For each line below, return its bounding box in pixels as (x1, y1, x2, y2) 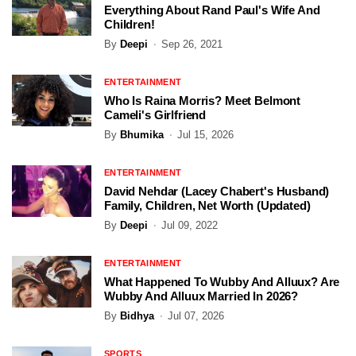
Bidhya (120, 310, 154, 323)
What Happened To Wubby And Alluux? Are (104, 275, 340, 289)
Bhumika (120, 129, 164, 141)
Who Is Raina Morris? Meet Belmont (104, 94, 301, 108)
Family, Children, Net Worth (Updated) (104, 199, 311, 213)
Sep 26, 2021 (161, 38, 222, 51)
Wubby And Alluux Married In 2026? (104, 289, 299, 304)
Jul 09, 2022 (161, 219, 218, 232)
